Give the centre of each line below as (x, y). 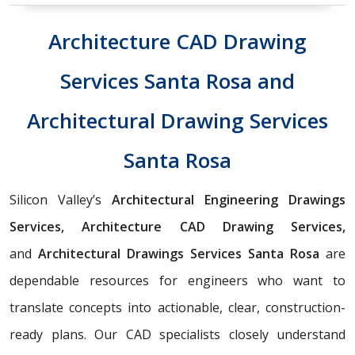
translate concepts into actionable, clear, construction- (177, 308)
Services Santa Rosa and (177, 81)
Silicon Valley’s (61, 200)
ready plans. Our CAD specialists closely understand (177, 335)
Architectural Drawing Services (177, 121)
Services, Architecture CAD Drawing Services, (177, 227)
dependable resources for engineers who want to (177, 281)
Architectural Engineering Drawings (229, 200)
